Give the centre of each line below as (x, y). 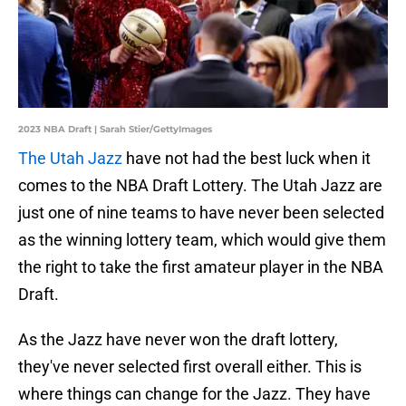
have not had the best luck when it (248, 159)
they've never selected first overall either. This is (190, 367)
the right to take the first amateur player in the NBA (201, 267)
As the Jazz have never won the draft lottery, (178, 340)
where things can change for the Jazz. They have (194, 394)
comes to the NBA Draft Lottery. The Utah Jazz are (200, 186)
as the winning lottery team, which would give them (202, 240)
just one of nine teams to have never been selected (201, 213)
